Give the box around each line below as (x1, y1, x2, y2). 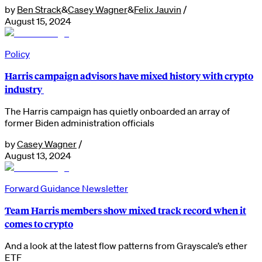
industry (5, 82, 44, 96)
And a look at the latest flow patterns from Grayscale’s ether (5, 239, 247, 251)
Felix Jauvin (134, 3, 181, 15)
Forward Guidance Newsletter (5, 182, 128, 194)
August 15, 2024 (5, 15, 71, 27)
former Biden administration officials (5, 116, 154, 129)
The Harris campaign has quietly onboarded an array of (5, 105, 230, 117)
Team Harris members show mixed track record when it (5, 203, 246, 217)
